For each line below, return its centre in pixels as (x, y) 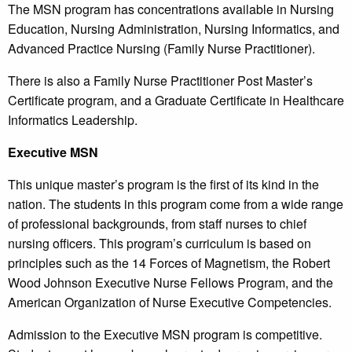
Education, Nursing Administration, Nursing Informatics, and (174, 29)
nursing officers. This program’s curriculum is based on (159, 244)
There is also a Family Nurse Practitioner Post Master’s (160, 81)
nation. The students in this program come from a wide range (176, 204)
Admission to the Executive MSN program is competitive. (165, 335)
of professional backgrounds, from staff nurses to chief (157, 224)
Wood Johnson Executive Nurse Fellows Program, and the (170, 283)
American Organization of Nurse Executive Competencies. (170, 302)
